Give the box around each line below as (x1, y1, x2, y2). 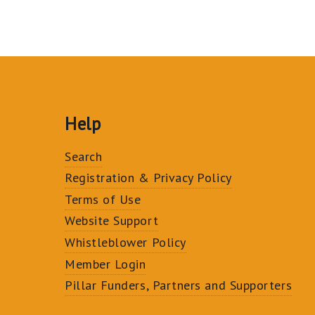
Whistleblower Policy (65, 233, 186, 250)
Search (65, 148, 103, 165)
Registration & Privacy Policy (65, 169, 232, 186)
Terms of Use (65, 191, 141, 207)
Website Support (65, 212, 159, 229)
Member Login (65, 255, 146, 272)
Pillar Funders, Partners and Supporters (65, 277, 292, 294)
